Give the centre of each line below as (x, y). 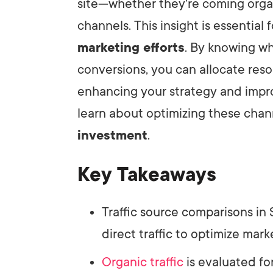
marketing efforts (131, 47)
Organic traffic (143, 262)
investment (112, 135)
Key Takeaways (147, 175)
